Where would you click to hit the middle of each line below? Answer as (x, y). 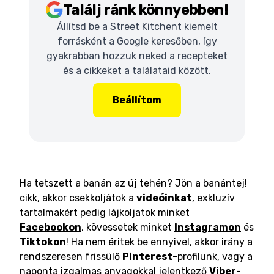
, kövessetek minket (127, 227)
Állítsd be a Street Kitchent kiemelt (137, 27)
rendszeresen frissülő (70, 257)
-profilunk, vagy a (213, 257)
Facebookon (50, 227)
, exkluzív (213, 198)
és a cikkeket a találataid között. (137, 71)
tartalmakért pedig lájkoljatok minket (105, 213)
